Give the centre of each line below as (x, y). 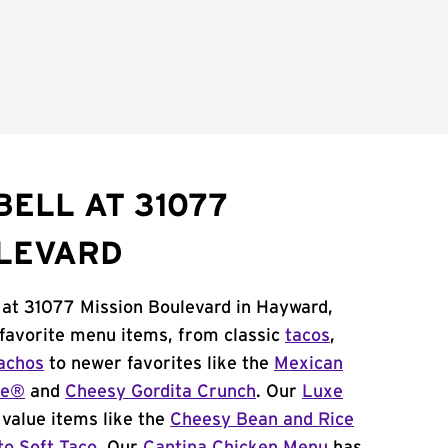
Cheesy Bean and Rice (262, 420)
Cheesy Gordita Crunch (160, 392)
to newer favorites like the (159, 364)
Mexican (308, 364)
